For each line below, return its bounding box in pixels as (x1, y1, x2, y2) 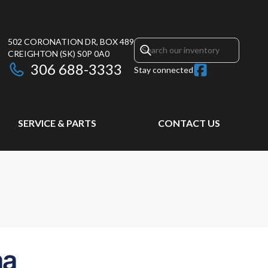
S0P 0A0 (77, 48, 109, 59)
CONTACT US (157, 117, 220, 129)
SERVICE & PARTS (17, 117, 96, 129)
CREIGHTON (8, 48, 58, 59)
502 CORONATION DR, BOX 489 (8, 36, 134, 47)
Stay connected (134, 65, 193, 75)
